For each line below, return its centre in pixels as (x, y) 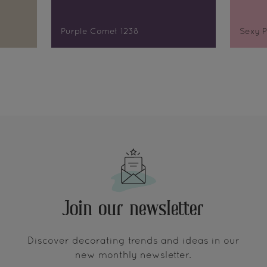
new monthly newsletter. (133, 256)
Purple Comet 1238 (100, 32)
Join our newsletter (133, 209)
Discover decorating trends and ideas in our (133, 242)
